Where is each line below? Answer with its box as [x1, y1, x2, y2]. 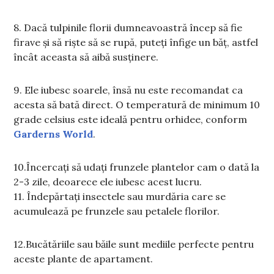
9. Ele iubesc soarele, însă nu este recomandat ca [13, 84, 243, 97]
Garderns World [13, 128, 94, 141]
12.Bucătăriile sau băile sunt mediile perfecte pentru [13, 238, 254, 251]
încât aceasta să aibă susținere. [13, 51, 159, 64]
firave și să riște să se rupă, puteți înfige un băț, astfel [13, 36, 259, 49]
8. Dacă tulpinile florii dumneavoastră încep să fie [13, 21, 243, 34]
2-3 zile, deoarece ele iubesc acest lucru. [13, 176, 202, 188]
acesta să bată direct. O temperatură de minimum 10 [13, 98, 261, 111]
